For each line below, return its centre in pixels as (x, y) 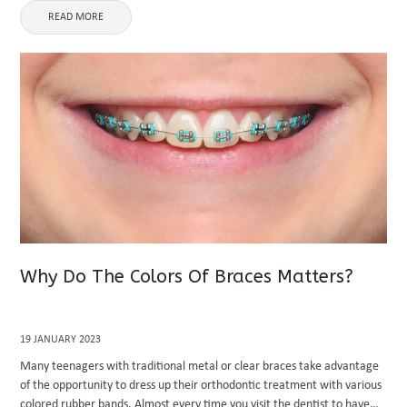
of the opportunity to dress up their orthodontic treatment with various (201, 386)
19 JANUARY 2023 (61, 340)
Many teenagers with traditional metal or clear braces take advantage (200, 367)
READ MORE (76, 17)
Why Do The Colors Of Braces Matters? (187, 277)
